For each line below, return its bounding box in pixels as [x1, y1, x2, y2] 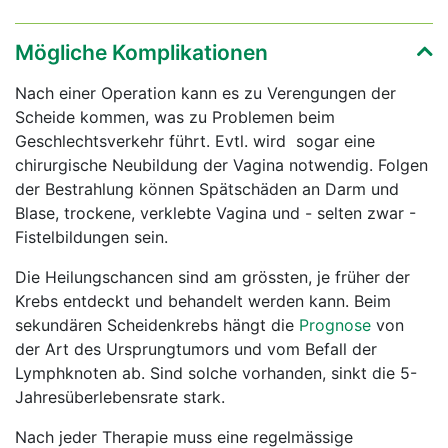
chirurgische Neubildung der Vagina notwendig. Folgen [15, 155, 428, 176]
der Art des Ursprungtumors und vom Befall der [15, 339, 377, 360]
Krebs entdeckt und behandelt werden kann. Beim [15, 291, 391, 312]
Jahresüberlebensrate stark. [15, 387, 225, 408]
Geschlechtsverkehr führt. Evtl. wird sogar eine [15, 131, 375, 152]
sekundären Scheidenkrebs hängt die [15, 315, 299, 336]
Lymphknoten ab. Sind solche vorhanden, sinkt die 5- [15, 363, 417, 384]
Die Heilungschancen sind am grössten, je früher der [15, 267, 410, 288]
